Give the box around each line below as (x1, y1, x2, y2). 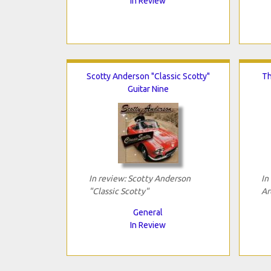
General (133, 207, 163, 217)
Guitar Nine (127, 83, 169, 94)
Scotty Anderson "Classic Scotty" (86, 71, 210, 81)
